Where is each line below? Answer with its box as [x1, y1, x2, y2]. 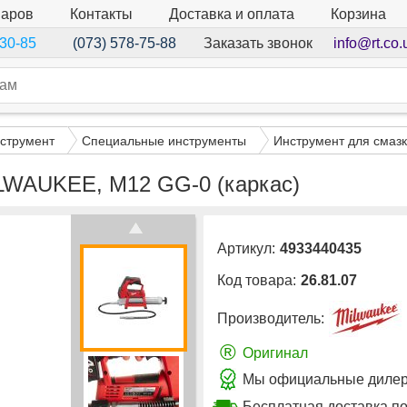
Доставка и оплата [169, 5, 294, 22]
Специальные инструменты [82, 133, 246, 148]
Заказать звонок [203, 35, 313, 51]
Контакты [70, 5, 133, 22]
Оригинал [243, 344, 308, 361]
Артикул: [217, 241, 275, 257]
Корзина [331, 6, 386, 23]
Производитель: [217, 311, 324, 327]
